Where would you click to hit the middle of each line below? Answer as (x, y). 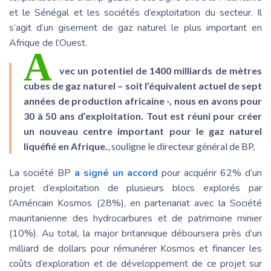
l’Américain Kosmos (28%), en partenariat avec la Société (135, 203)
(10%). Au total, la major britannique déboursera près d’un (135, 233)
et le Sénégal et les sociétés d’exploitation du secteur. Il (135, 12)
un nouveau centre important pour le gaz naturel (143, 131)
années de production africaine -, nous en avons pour (143, 100)
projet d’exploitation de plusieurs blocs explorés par (135, 188)
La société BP (42, 173)
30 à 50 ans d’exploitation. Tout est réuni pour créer (143, 116)
